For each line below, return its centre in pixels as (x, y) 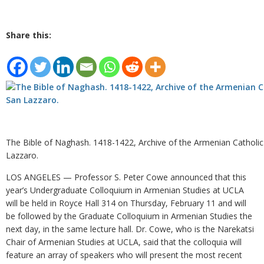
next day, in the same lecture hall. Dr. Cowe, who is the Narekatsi (130, 229)
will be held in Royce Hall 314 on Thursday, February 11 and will (126, 203)
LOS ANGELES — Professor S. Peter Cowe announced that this (126, 177)
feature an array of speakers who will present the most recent (124, 255)
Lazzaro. (22, 155)
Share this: (29, 35)
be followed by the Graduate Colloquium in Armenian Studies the (129, 216)
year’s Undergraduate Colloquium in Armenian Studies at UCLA (125, 190)
